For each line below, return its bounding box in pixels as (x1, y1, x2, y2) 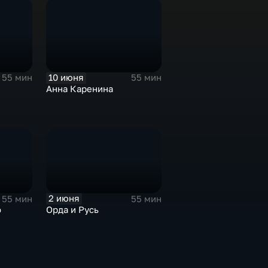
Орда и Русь (45, 205, 99, 215)
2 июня (48, 193, 80, 204)
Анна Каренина (45, 83, 113, 94)
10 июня (48, 72, 84, 83)
